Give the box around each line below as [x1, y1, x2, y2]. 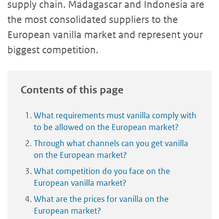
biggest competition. [7, 44, 98, 56]
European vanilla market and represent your [7, 28, 203, 41]
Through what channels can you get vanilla [34, 137, 188, 149]
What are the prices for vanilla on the [34, 193, 169, 204]
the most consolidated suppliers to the [7, 13, 178, 25]
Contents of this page [21, 83, 124, 96]
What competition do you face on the [34, 165, 170, 176]
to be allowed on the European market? [34, 121, 179, 132]
